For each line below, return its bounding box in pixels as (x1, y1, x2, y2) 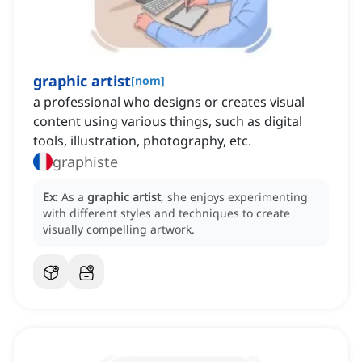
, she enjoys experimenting (161, 189, 308, 205)
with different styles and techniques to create (43, 205, 290, 221)
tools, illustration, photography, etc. (33, 132, 251, 150)
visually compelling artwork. (43, 221, 195, 238)
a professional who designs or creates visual (33, 93, 305, 112)
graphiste (53, 152, 118, 172)
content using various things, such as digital (33, 112, 302, 131)
